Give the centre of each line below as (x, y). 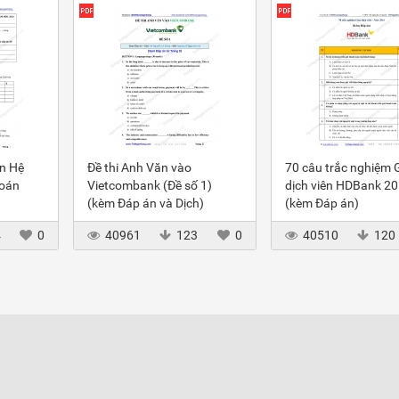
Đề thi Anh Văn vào (139, 167)
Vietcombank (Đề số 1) (150, 185)
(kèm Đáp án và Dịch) (146, 203)
